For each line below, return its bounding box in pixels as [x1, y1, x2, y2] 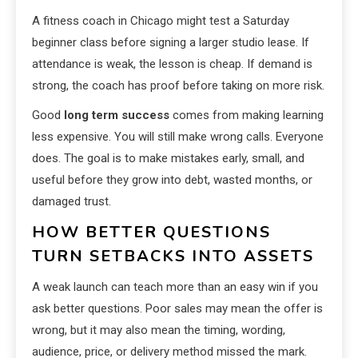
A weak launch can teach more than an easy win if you [32, 280, 318, 295]
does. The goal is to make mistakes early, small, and [32, 151, 304, 166]
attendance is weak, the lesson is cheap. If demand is [32, 57, 312, 72]
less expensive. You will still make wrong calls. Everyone [32, 129, 324, 145]
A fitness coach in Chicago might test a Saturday [32, 14, 289, 29]
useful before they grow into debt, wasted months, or [32, 173, 312, 188]
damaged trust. [32, 194, 111, 209]
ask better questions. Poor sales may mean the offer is [32, 301, 323, 316]
